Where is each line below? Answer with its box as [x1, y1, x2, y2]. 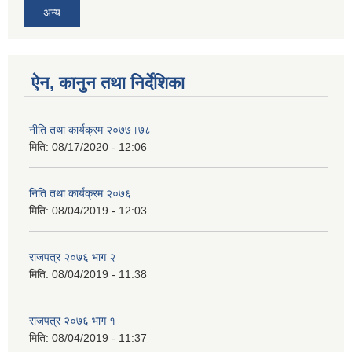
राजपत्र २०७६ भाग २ [29, 251, 115, 264]
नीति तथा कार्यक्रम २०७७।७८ [29, 123, 151, 137]
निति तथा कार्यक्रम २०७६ [29, 187, 131, 200]
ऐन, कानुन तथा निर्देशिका [31, 73, 185, 93]
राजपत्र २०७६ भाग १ [29, 314, 115, 328]
